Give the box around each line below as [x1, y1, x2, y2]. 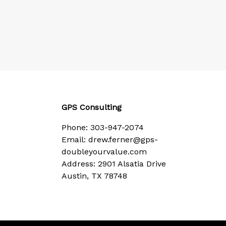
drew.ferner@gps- [88, 134, 158, 144]
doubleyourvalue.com [62, 146, 147, 156]
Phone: [62, 122, 90, 132]
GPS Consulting [62, 102, 122, 112]
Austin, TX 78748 [62, 171, 127, 181]
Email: [62, 134, 88, 144]
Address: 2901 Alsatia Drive [62, 158, 166, 168]
